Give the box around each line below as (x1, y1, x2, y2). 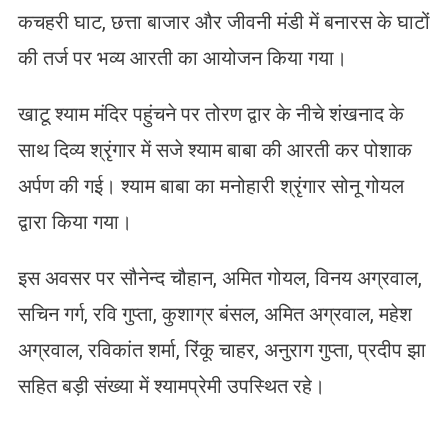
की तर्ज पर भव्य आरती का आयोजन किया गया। (17, 45, 347, 70)
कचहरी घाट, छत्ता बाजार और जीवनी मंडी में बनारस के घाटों (17, 9, 430, 34)
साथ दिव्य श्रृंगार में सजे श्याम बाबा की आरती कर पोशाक (17, 137, 412, 162)
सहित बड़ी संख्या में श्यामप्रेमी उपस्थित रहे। (17, 373, 325, 398)
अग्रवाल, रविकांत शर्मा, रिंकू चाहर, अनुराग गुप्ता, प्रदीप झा (17, 337, 426, 362)
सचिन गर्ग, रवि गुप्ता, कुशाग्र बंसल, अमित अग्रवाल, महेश (17, 301, 412, 326)
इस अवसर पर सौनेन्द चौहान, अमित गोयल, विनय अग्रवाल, (17, 265, 422, 290)
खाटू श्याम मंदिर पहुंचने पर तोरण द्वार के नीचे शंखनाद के (17, 101, 404, 126)
